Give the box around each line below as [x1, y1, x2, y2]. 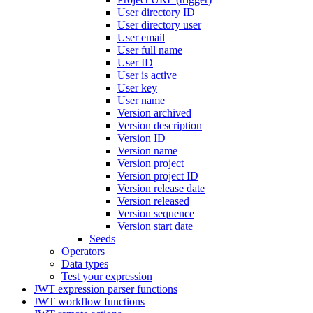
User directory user [117, 19, 201, 31]
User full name [117, 44, 182, 56]
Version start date [117, 220, 193, 232]
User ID [117, 57, 153, 68]
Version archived [117, 107, 191, 119]
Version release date [117, 182, 205, 194]
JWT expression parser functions [34, 283, 177, 295]
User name [117, 94, 165, 106]
